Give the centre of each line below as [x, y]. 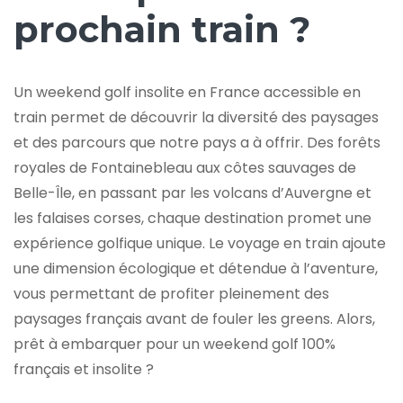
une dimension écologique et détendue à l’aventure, [196, 268]
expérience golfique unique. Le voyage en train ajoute [200, 243]
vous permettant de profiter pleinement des [171, 293]
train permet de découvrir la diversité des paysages [196, 117]
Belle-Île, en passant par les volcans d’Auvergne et [193, 193]
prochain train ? [162, 29]
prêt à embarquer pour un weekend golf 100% [175, 344]
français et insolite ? [84, 369]
